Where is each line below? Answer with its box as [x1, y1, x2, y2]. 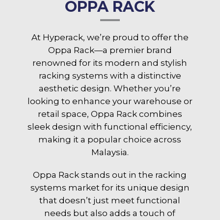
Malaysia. [91, 147, 129, 157]
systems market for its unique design [30, 182, 190, 192]
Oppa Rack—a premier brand [48, 45, 172, 55]
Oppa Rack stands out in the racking [33, 169, 187, 180]
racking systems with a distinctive [38, 70, 181, 81]
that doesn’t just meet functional [39, 195, 181, 205]
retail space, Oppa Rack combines [37, 109, 182, 119]
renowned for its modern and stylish [32, 57, 188, 68]
